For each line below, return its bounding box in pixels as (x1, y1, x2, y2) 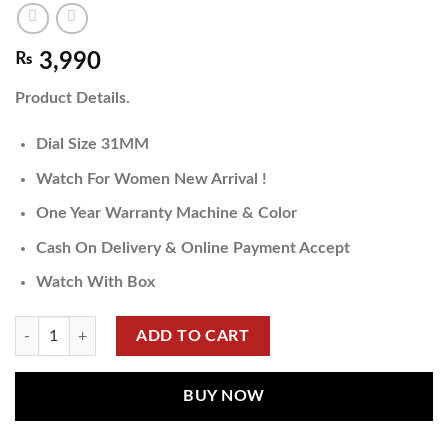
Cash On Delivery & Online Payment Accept (35, 239, 350, 256)
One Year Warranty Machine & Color (35, 205, 297, 222)
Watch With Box (35, 274, 155, 291)
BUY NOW (183, 389, 265, 405)
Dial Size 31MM (35, 136, 149, 153)
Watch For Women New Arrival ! (35, 170, 267, 187)
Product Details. (15, 90, 130, 107)
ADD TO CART (136, 328, 250, 345)
